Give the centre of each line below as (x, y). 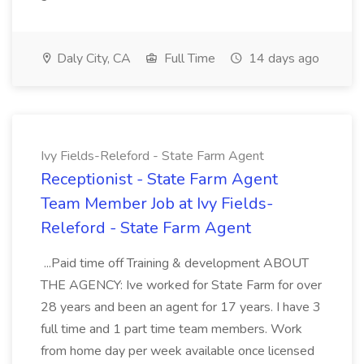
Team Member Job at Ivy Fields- (157, 204)
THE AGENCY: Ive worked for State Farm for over (181, 285)
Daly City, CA (92, 58)
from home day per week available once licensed (178, 351)
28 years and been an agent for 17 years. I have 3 (181, 307)
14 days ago (282, 58)
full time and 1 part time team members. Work (171, 329)
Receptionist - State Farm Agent (159, 179)
